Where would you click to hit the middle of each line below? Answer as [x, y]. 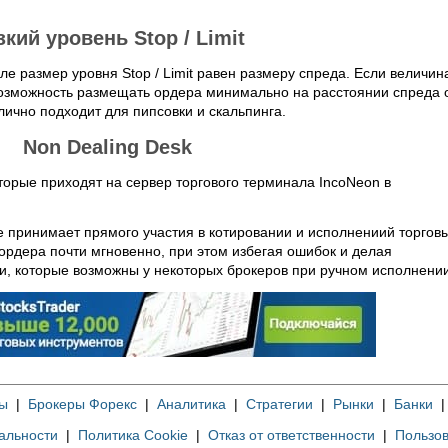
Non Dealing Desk [107, 147]
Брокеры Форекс [82, 404]
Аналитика [191, 404]
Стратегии [279, 404]
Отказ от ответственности [291, 435]
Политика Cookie [133, 435]
